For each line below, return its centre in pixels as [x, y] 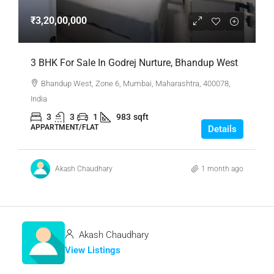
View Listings [93, 250]
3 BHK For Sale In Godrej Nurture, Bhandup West [134, 63]
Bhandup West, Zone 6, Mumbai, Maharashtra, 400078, [136, 84]
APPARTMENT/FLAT [65, 128]
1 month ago [222, 168]
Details [222, 129]
